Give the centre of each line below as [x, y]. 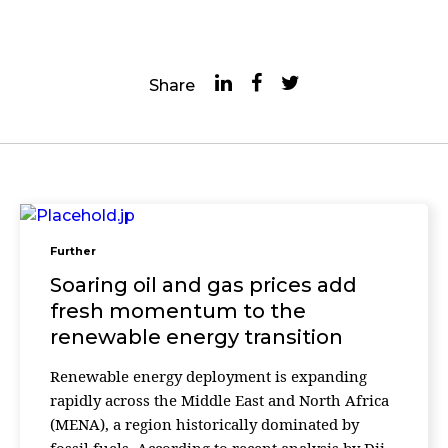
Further [73, 251]
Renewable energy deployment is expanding [208, 376]
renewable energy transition [196, 337]
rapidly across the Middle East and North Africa [219, 400]
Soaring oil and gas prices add [203, 285]
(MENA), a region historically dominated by [204, 424]
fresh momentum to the [178, 311]
